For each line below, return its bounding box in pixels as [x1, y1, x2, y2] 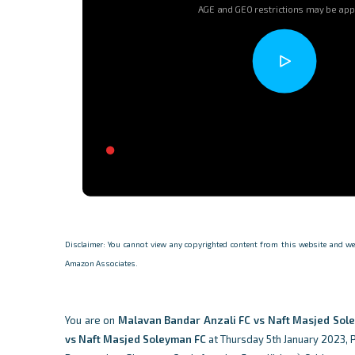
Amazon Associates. [65, 258, 138, 268]
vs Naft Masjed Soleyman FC [65, 333, 206, 345]
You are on [65, 314, 118, 326]
